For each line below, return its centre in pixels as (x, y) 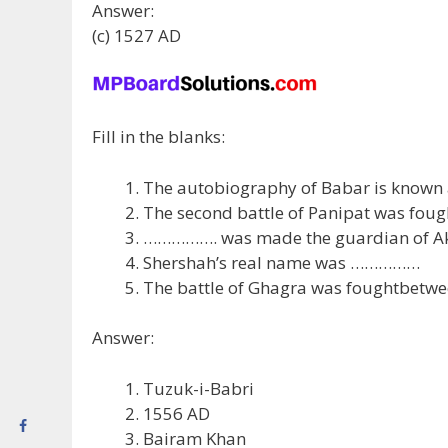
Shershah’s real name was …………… (281, 262)
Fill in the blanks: (158, 137)
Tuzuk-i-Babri (198, 388)
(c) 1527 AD (136, 36)
